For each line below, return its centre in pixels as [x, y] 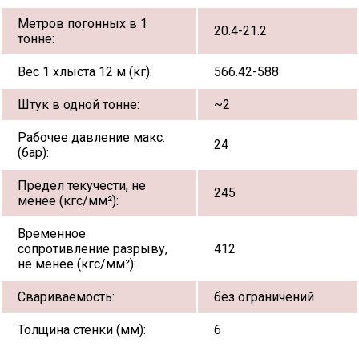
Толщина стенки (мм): [82, 329]
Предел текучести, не [82, 185]
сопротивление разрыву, [93, 248]
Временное [52, 233]
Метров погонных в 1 [83, 23]
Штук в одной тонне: [79, 104]
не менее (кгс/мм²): [77, 264]
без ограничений [264, 296]
